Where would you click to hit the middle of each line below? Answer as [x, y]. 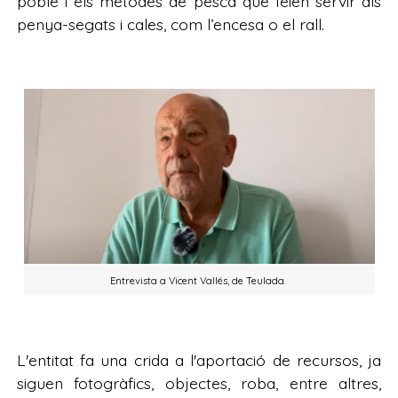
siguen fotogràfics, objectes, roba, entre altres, [199, 383]
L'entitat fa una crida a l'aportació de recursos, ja [199, 360]
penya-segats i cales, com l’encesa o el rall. [172, 24]
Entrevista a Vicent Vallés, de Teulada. [199, 280]
